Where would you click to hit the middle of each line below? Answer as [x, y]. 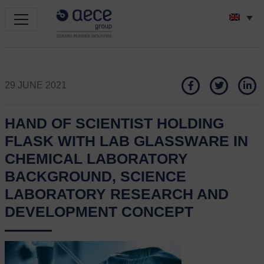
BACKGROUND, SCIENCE [95, 176]
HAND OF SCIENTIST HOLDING [114, 123]
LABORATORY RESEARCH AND [117, 194]
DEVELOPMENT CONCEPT [99, 212]
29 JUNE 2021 [36, 85]
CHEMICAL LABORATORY [96, 159]
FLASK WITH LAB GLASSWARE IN [126, 141]
